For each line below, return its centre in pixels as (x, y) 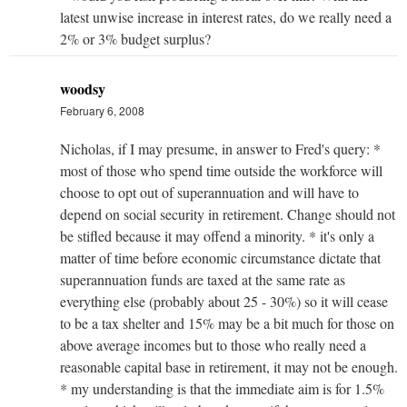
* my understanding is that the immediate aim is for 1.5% (222, 388)
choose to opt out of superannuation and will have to (209, 192)
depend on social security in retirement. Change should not (228, 213)
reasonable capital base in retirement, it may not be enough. (229, 366)
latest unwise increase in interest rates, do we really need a (226, 16)
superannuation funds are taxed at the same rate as (203, 279)
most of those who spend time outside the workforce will (221, 170)
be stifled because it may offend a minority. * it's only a (217, 235)
